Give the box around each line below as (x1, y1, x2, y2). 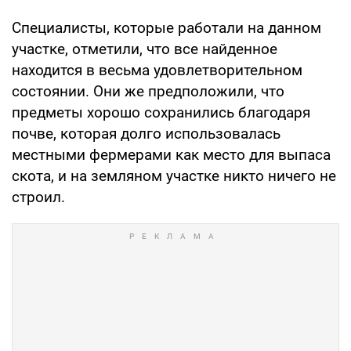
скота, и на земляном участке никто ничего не (12, 166, 336, 185)
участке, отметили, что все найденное (12, 39, 277, 58)
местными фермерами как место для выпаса (12, 145, 331, 164)
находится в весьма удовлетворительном (12, 60, 302, 79)
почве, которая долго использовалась (12, 124, 280, 143)
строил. (12, 187, 65, 206)
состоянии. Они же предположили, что (12, 81, 284, 100)
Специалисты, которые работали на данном (12, 18, 321, 37)
